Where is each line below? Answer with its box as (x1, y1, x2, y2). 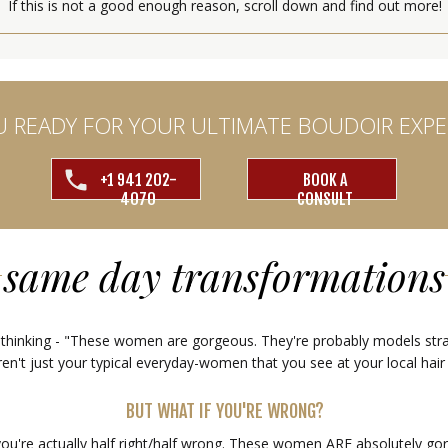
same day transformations (3, 249, 445, 302)
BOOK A (302, 170, 347, 190)
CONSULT (296, 189, 353, 209)
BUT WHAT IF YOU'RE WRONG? (125, 400, 324, 422)
